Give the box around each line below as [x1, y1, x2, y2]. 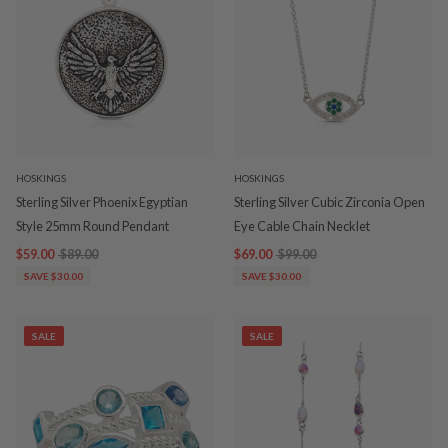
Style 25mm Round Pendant [16, 217, 169, 234]
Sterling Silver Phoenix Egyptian [16, 193, 188, 210]
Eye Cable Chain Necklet [234, 217, 370, 234]
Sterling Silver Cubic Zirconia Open [234, 193, 425, 210]
